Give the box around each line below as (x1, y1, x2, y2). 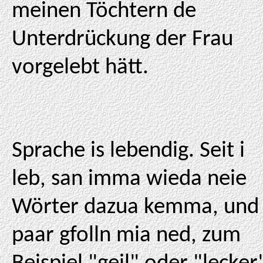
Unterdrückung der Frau (12, 28, 233, 51)
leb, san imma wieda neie (12, 168, 247, 191)
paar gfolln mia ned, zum (12, 224, 241, 247)
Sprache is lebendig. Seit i (12, 140, 245, 163)
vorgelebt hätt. (12, 56, 149, 79)
